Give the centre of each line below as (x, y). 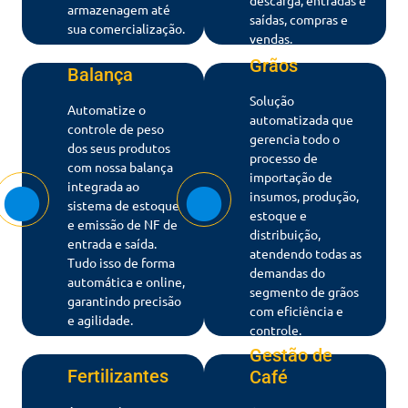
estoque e (278, 214)
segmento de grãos (304, 291)
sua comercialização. (126, 29)
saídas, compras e (299, 19)
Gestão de (291, 356)
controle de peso (116, 129)
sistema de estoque (123, 205)
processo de (284, 157)
